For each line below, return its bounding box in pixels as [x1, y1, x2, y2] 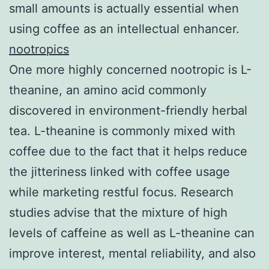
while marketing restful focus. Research [9, 184, 234, 199]
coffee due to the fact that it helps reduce [9, 144, 247, 159]
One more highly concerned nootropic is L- [9, 62, 252, 77]
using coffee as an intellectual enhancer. [9, 21, 240, 36]
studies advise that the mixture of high [9, 205, 228, 220]
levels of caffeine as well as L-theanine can [9, 225, 255, 240]
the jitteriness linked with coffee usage [9, 164, 230, 179]
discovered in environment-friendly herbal [9, 103, 247, 118]
